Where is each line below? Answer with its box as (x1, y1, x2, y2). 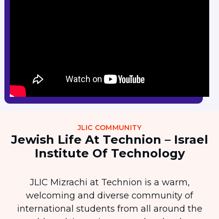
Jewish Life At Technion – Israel (11, 132, 208, 147)
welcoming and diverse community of (26, 190, 193, 201)
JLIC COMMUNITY (77, 123, 142, 132)
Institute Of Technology (34, 146, 185, 161)
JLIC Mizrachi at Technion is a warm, (29, 177, 190, 188)
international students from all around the (17, 203, 202, 215)
